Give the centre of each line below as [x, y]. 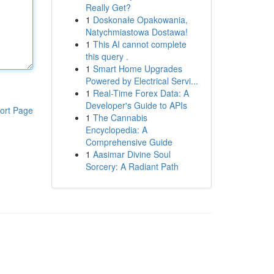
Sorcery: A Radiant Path [132, 166]
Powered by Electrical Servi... [142, 81]
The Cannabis [120, 117]
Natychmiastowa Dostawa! [136, 32]
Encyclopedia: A [116, 130]
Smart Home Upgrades [137, 68]
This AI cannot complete [139, 44]
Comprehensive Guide [129, 142]
